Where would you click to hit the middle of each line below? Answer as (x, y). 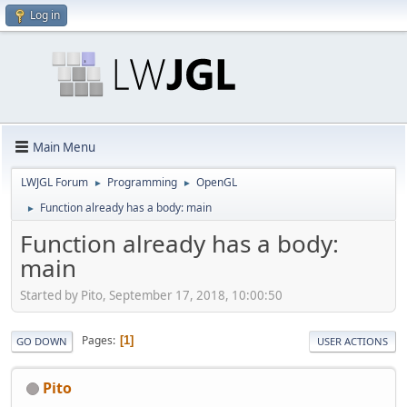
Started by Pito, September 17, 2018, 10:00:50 (151, 295)
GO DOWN (42, 341)
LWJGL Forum (55, 182)
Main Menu (64, 147)
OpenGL (217, 182)
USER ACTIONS (352, 341)
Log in (45, 15)
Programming (142, 182)
